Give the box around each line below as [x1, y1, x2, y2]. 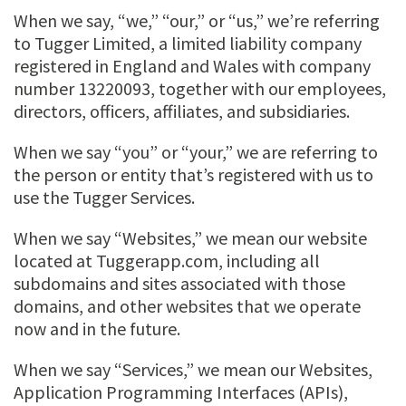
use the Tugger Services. [14, 185, 195, 208]
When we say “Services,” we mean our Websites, [14, 357, 372, 381]
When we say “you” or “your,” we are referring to [14, 140, 378, 163]
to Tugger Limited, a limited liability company [14, 31, 362, 54]
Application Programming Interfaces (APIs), [14, 380, 348, 403]
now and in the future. [14, 316, 180, 340]
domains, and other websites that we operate [14, 294, 361, 317]
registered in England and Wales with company [14, 53, 371, 77]
